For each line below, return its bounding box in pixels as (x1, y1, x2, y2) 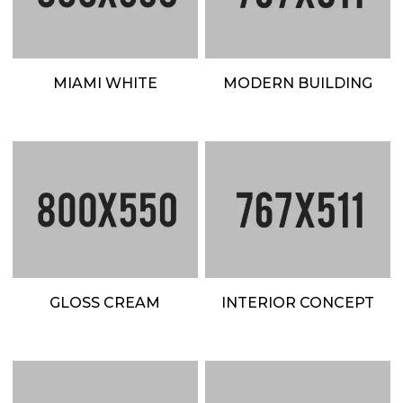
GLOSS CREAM (49, 294, 161, 312)
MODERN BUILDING (222, 75, 372, 93)
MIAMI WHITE (52, 75, 157, 93)
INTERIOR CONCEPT (220, 294, 374, 312)
